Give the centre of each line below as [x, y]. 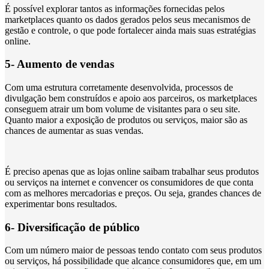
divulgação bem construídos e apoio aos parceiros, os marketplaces [131, 98]
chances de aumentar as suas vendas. [74, 131]
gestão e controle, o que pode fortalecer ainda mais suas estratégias [130, 30]
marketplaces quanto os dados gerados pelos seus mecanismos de [128, 19]
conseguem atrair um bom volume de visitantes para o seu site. [122, 109]
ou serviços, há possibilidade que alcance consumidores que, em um [133, 261]
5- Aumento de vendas [59, 64]
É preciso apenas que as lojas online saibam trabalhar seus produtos [132, 171]
